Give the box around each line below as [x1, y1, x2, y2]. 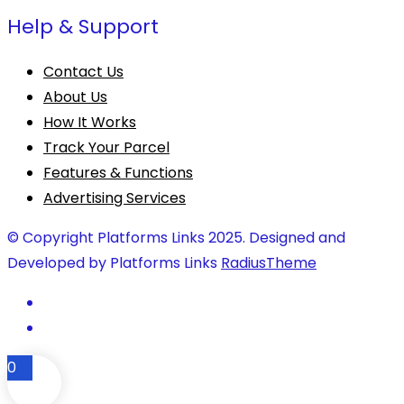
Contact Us [43, 61, 124, 83]
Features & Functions [43, 162, 193, 184]
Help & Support [7, 13, 159, 41]
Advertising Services [43, 188, 186, 209]
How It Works [43, 112, 136, 133]
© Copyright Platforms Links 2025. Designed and [7, 227, 345, 249]
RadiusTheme [221, 252, 317, 274]
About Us [43, 87, 107, 108]
